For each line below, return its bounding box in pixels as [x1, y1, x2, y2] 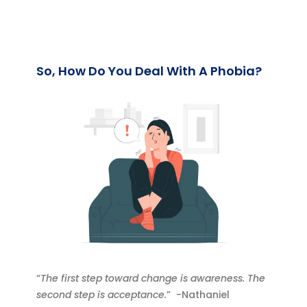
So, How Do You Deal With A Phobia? [36, 62, 262, 80]
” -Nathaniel [167, 288, 230, 302]
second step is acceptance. [36, 288, 167, 302]
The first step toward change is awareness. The [40, 271, 266, 286]
